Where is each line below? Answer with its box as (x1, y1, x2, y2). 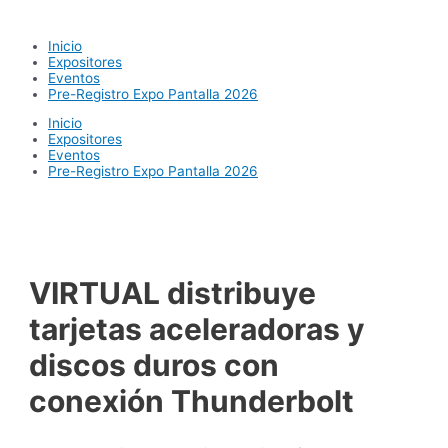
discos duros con (29, 346, 280, 383)
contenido (7, 39, 71, 55)
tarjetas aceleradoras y (29, 310, 366, 347)
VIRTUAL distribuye (29, 274, 317, 311)
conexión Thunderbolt (29, 382, 355, 419)
